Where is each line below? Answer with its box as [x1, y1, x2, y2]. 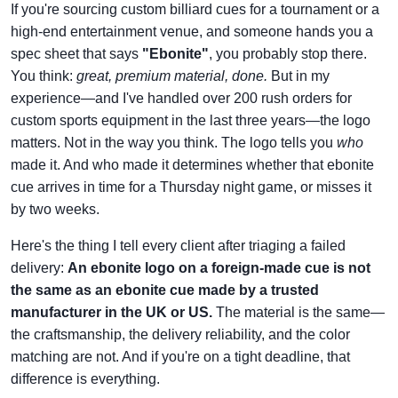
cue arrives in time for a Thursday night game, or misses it [11, 179, 371, 195]
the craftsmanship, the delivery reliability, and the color [11, 327, 350, 343]
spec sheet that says [11, 46, 142, 62]
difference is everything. [11, 371, 160, 387]
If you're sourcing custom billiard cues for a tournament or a [11, 2, 379, 18]
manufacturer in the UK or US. [11, 305, 212, 321]
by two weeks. [11, 202, 99, 218]
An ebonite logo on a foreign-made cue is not [68, 260, 370, 276]
